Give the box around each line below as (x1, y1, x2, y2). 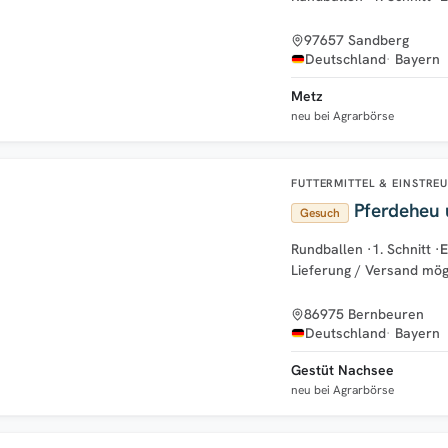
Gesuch (300, 204, 340, 221)
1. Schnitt (372, 239, 431, 258)
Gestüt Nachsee (291, 360, 394, 379)
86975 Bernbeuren (304, 304, 424, 323)
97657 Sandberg (304, 30, 409, 49)
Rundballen (291, 239, 363, 258)
